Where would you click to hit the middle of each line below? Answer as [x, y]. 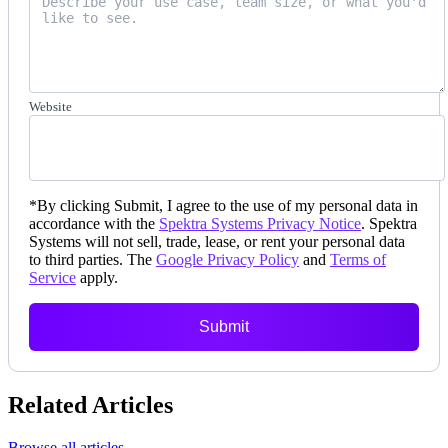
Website [50, 106]
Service [52, 277]
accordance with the [92, 223]
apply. [99, 277]
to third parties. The [90, 259]
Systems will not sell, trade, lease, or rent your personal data [217, 241]
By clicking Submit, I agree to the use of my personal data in [227, 205]
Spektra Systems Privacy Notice [260, 223]
